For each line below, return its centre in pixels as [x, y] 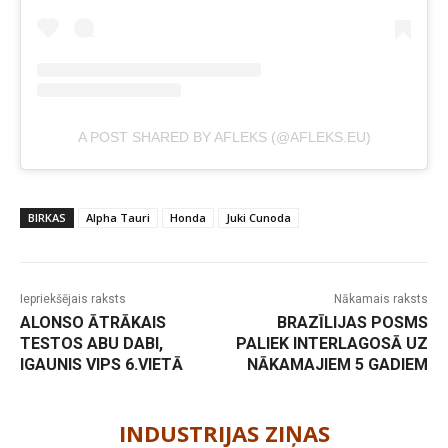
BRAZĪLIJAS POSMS [352, 322]
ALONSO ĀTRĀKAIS [93, 322]
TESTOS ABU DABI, [91, 343]
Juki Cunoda [258, 217]
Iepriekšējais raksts [73, 298]
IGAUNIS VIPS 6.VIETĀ [101, 364]
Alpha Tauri [118, 217]
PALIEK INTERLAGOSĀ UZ [331, 343]
